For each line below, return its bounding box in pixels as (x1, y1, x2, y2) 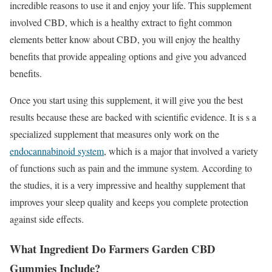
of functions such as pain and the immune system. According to (10, 161, 252, 175)
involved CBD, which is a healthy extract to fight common (10, 16, 232, 29)
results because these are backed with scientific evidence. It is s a (10, 110, 256, 124)
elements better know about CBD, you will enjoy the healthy (10, 33, 240, 46)
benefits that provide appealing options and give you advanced (10, 50, 246, 63)
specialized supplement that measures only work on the (10, 127, 219, 141)
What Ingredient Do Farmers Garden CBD (10, 240, 216, 257)
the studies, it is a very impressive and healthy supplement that (10, 178, 245, 192)
